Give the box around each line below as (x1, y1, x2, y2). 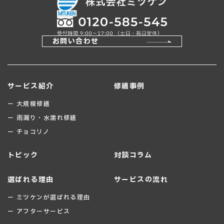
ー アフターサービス (7, 207, 70, 216)
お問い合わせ (52, 36, 99, 47)
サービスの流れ (114, 174, 168, 185)
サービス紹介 (7, 81, 54, 92)
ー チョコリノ (7, 127, 50, 137)
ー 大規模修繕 (7, 99, 50, 109)
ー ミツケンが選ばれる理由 (7, 193, 90, 202)
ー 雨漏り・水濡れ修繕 (7, 113, 77, 123)
